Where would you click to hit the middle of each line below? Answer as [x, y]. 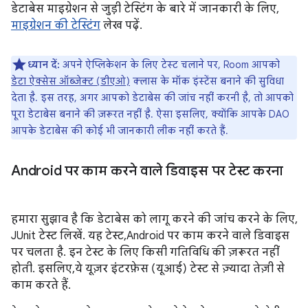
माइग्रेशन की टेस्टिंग [56, 25]
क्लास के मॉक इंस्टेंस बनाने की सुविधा [207, 81]
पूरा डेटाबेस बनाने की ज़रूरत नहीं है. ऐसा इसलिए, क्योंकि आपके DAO [150, 114]
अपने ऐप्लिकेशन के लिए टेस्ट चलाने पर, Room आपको [170, 65]
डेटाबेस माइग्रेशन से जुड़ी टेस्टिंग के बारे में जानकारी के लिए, [144, 9]
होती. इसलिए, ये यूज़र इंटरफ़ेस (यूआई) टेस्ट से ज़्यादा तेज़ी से [148, 269]
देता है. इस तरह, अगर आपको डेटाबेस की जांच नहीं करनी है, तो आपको [152, 98]
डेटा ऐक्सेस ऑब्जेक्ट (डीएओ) [70, 81]
